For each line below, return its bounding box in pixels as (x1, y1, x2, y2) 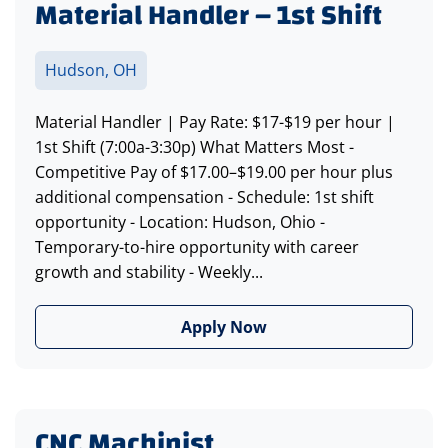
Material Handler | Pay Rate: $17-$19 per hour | (35, 111, 395, 134)
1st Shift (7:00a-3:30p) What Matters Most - (35, 136, 354, 159)
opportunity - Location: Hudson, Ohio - (35, 211, 325, 234)
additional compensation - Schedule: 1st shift (35, 186, 374, 209)
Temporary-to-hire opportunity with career (35, 236, 359, 259)
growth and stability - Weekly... (35, 261, 263, 284)
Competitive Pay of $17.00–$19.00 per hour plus (35, 161, 393, 184)
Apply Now (181, 316, 267, 339)
